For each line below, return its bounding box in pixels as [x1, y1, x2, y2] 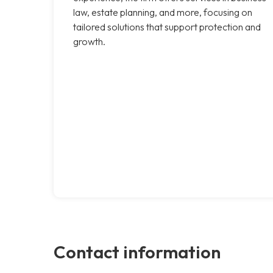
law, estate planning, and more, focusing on [73, 5, 252, 18]
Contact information [54, 240, 221, 263]
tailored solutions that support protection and [73, 20, 261, 33]
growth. [73, 35, 105, 48]
